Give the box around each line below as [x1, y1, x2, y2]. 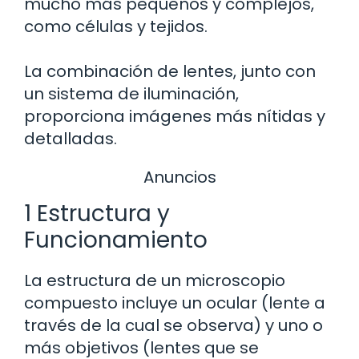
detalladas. [24, 127, 117, 150]
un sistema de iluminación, [24, 82, 239, 105]
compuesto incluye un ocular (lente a [24, 292, 325, 315]
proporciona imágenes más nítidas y [24, 104, 325, 127]
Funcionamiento [24, 224, 208, 256]
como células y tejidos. [24, 14, 208, 38]
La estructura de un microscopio [24, 269, 285, 292]
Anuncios [143, 165, 216, 188]
